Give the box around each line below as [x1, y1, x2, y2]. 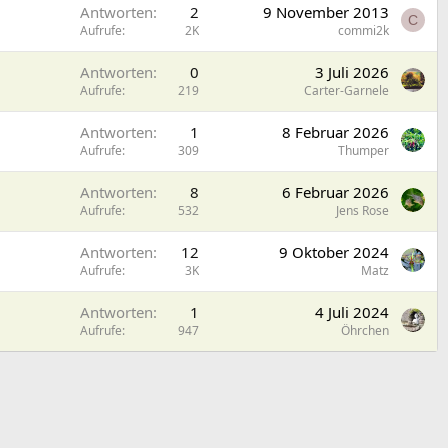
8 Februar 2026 [282, 122, 389, 143]
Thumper [338, 142, 389, 160]
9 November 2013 [263, 2, 389, 23]
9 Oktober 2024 [279, 242, 389, 263]
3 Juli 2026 [315, 62, 389, 83]
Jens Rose [336, 202, 389, 220]
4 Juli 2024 [315, 302, 389, 323]
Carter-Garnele [304, 82, 389, 100]
